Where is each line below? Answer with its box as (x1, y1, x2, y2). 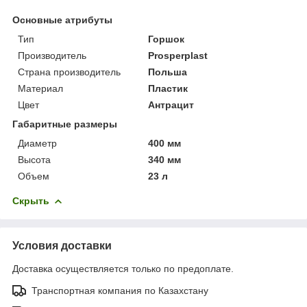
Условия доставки (12, 239, 112, 251)
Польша (148, 66, 188, 77)
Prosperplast (148, 49, 208, 61)
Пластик (148, 82, 188, 94)
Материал (18, 82, 63, 94)
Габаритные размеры (12, 118, 117, 130)
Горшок (148, 33, 185, 45)
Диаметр (18, 137, 57, 149)
